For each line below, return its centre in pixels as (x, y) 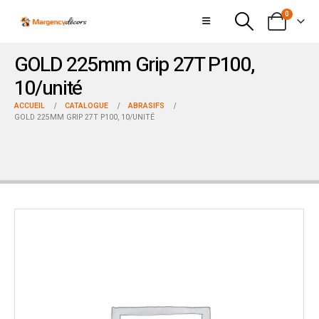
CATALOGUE (87, 106)
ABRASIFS (146, 106)
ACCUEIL (30, 106)
